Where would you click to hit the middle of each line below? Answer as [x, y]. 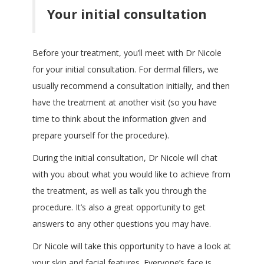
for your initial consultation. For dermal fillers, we [126, 70]
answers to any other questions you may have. [122, 224]
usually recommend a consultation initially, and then [131, 86]
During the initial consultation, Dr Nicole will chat [125, 158]
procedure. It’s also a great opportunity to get [119, 207]
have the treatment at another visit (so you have [125, 103]
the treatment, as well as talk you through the [120, 191]
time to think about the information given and [119, 119]
